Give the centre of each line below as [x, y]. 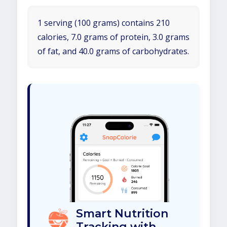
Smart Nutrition [122, 214]
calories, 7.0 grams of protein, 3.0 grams [113, 37]
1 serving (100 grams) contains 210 [104, 23]
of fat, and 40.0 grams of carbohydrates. [113, 51]
